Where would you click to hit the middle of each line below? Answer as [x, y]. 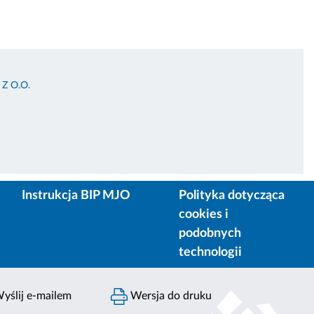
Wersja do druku [170, 295]
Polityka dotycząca [232, 195]
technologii [210, 252]
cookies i [204, 214]
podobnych [210, 233]
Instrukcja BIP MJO [76, 195]
